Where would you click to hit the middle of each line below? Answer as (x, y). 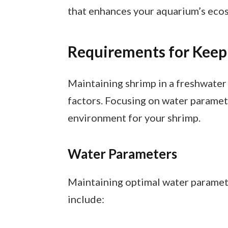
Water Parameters (122, 154)
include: (86, 199)
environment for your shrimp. (134, 118)
